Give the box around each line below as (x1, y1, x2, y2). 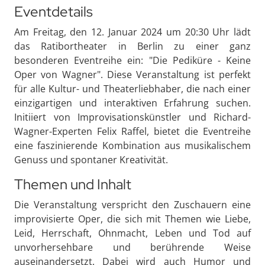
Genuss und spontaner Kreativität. (14, 153, 168, 166)
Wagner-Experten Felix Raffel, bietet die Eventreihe (14, 124, 251, 138)
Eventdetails (14, 2, 93, 21)
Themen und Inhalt (14, 174, 131, 193)
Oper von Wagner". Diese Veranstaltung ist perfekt (14, 67, 251, 81)
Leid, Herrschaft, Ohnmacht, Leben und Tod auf (14, 226, 251, 240)
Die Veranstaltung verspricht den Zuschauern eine (14, 198, 251, 211)
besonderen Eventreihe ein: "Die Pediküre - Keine (14, 53, 251, 67)
